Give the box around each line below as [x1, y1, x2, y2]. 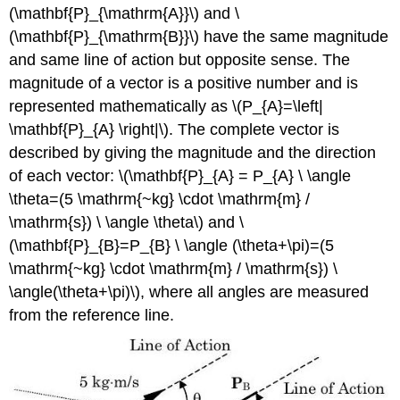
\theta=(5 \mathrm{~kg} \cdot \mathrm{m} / [9, 189, 311, 208]
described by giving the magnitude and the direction [9, 143, 377, 162]
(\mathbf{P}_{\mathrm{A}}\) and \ [9, 4, 240, 22]
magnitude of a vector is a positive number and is [9, 73, 359, 92]
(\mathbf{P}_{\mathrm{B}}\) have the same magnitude [9, 27, 389, 46]
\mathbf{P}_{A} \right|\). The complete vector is [9, 120, 340, 138]
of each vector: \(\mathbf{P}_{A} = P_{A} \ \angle [9, 166, 352, 185]
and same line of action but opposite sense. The [9, 50, 351, 69]
